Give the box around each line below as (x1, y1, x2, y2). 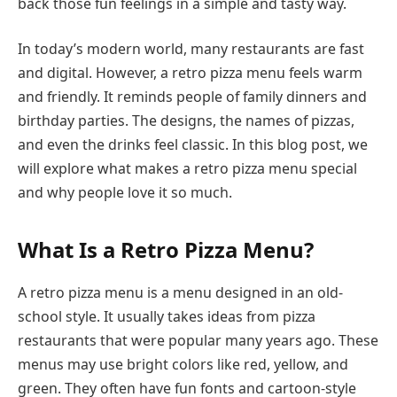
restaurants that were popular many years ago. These (18, 330, 378, 350)
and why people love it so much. (18, 183, 232, 203)
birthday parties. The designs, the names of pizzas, (18, 111, 354, 131)
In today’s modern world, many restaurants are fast (18, 39, 364, 59)
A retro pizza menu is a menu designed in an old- (18, 282, 343, 302)
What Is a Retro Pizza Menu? (18, 234, 314, 264)
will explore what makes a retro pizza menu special (18, 159, 357, 179)
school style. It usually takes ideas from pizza (18, 306, 315, 326)
